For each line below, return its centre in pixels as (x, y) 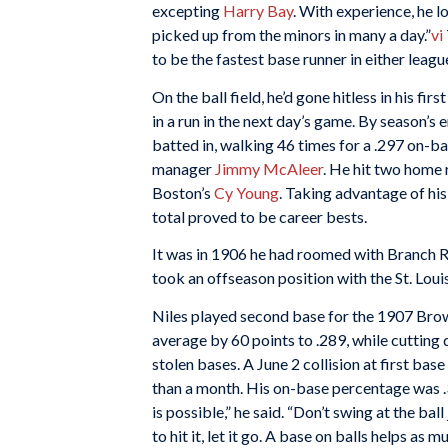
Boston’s (183, 192)
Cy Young (246, 192)
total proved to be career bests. (259, 216)
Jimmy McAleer (269, 168)
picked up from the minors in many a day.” (291, 35)
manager (183, 168)
